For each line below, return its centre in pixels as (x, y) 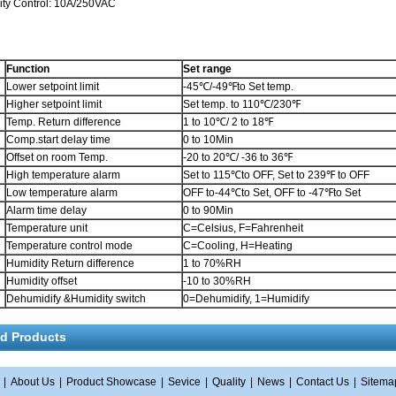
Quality (229, 382)
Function (28, 69)
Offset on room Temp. (57, 157)
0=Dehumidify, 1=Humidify (246, 299)
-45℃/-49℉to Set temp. (238, 87)
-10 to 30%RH (217, 281)
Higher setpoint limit (54, 104)
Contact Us (323, 382)
